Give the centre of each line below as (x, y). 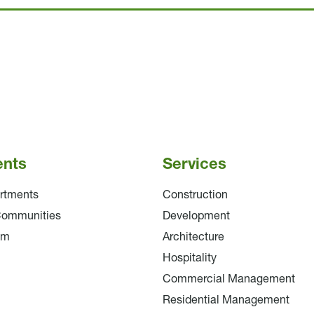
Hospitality (189, 258)
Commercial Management (228, 279)
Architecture (193, 237)
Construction (195, 195)
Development (196, 216)
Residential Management (226, 300)
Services (194, 165)
